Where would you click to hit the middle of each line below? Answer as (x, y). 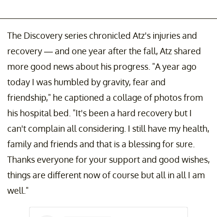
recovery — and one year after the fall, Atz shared (104, 51)
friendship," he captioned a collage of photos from (105, 98)
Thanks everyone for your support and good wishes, (108, 160)
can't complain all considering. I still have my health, (108, 129)
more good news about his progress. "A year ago (102, 67)
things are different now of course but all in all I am (106, 175)
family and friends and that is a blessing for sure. (101, 144)
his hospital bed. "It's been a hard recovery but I (100, 113)
